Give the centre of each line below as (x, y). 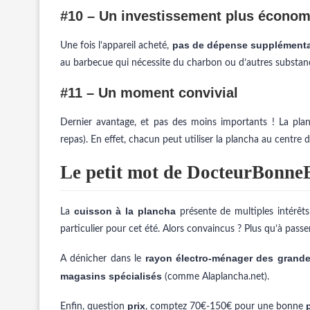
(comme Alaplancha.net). (216, 277)
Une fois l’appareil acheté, (116, 46)
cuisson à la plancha (125, 211)
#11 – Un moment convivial (149, 93)
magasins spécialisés (111, 276)
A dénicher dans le (103, 259)
